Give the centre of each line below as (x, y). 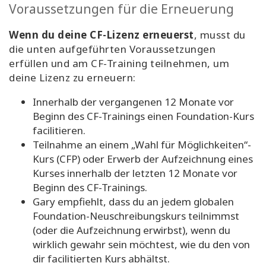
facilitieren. (59, 131)
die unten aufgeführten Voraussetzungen (112, 49)
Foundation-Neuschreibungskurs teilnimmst (136, 216)
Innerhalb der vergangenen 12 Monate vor (133, 102)
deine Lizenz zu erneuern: (72, 78)
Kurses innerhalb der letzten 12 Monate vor (135, 173)
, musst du (220, 35)
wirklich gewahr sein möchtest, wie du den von (141, 245)
